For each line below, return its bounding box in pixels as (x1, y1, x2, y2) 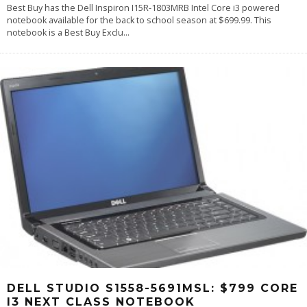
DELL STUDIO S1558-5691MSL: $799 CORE (7, 281, 298, 295)
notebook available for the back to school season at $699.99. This (7, 14, 271, 26)
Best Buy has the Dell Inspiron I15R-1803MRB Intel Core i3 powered (7, 1, 280, 14)
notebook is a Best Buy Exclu (7, 26, 123, 38)
